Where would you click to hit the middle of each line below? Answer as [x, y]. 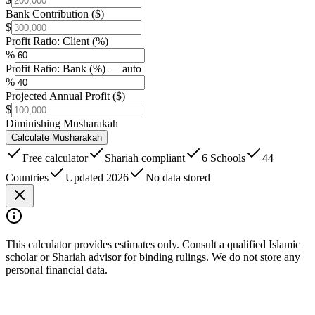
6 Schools [224, 157]
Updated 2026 [97, 177]
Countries [27, 177]
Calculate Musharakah [57, 137]
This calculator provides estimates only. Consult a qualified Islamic [153, 244]
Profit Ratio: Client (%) [57, 41]
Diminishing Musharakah [62, 123]
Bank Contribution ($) [55, 13]
